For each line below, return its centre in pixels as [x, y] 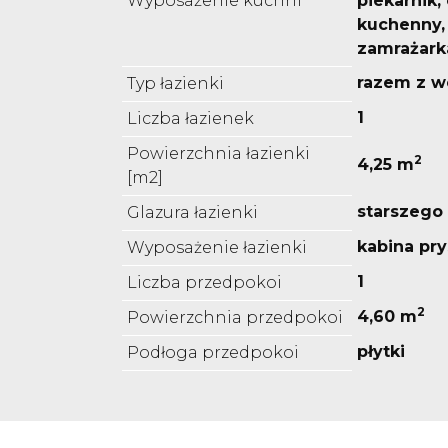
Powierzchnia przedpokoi [235, 318]
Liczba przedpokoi [204, 283]
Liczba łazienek [190, 119]
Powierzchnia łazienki [218, 154]
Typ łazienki [175, 84]
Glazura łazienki [192, 213]
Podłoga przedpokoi [213, 353]
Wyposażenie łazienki [217, 248]
